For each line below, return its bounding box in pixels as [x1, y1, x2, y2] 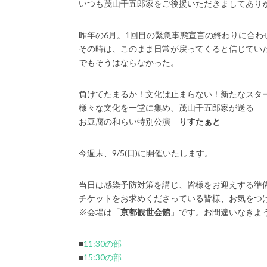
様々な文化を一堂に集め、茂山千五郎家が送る [79, 103, 254, 113]
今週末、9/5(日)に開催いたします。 [79, 148, 213, 158]
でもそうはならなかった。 [79, 57, 179, 67]
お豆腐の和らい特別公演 [79, 116, 179, 126]
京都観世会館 [120, 207, 170, 217]
